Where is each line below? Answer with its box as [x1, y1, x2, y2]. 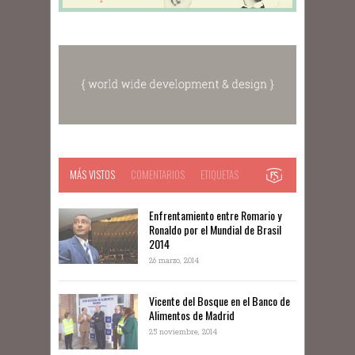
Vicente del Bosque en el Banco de [149, 292, 290, 309]
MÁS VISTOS [70, 166, 115, 182]
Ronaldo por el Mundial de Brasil [149, 221, 281, 238]
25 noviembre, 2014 [149, 327, 217, 338]
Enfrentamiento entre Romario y [149, 207, 281, 223]
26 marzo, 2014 [149, 256, 199, 266]
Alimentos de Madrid [149, 307, 235, 323]
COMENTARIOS [131, 166, 185, 182]
